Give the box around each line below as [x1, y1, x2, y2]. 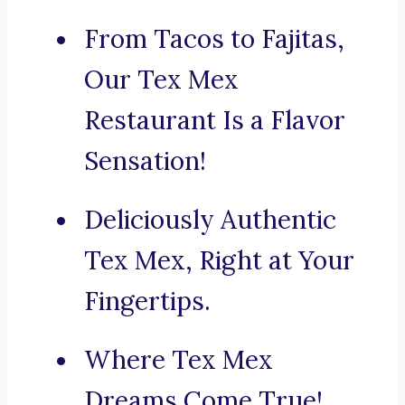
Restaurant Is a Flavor [84, 104, 345, 137]
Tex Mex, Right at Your [84, 244, 354, 278]
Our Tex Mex [84, 63, 239, 97]
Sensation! [84, 145, 206, 178]
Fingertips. [84, 285, 211, 318]
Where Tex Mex [84, 344, 273, 377]
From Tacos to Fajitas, [84, 23, 344, 56]
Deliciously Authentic [84, 203, 336, 237]
